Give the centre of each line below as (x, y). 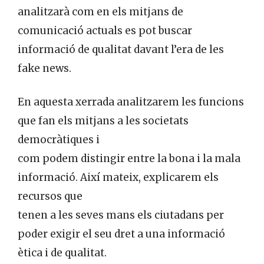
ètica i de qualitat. (62, 253)
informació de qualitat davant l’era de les (121, 49)
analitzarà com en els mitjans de (100, 11)
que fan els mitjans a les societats (103, 121)
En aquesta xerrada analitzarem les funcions (131, 102)
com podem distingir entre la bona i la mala (129, 159)
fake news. (44, 68)
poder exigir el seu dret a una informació (121, 234)
